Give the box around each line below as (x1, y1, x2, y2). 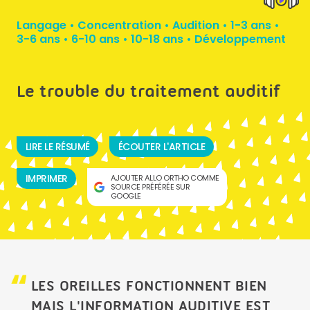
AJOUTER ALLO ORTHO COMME (110, 172, 219, 183)
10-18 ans (131, 31, 183, 47)
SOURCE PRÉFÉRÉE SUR (110, 181, 190, 192)
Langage (17, 17, 66, 33)
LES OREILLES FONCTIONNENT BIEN (30, 276, 267, 294)
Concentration (77, 17, 161, 33)
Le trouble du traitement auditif (17, 81, 280, 101)
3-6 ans (17, 31, 60, 47)
